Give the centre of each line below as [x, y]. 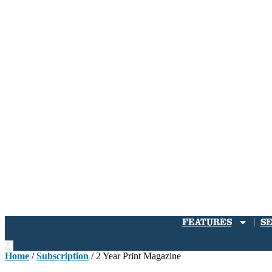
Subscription [63, 256]
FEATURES [207, 222]
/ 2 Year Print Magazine [135, 256]
